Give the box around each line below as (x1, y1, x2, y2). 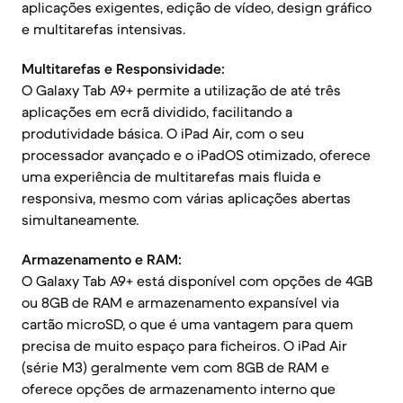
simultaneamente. (22, 210, 139, 228)
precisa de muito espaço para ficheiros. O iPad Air (22, 336, 347, 354)
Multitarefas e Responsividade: (22, 59, 225, 77)
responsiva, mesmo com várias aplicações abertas (22, 189, 351, 207)
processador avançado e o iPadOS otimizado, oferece (22, 146, 371, 164)
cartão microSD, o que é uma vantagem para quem (22, 315, 354, 333)
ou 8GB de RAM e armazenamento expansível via (22, 293, 339, 311)
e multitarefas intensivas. (22, 20, 185, 38)
